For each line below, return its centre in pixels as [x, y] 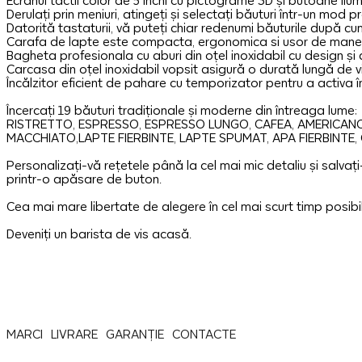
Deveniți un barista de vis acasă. [99, 234]
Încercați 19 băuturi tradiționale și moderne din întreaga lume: [181, 110]
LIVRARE [74, 334]
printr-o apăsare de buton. [84, 179]
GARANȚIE [135, 334]
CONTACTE [204, 334]
